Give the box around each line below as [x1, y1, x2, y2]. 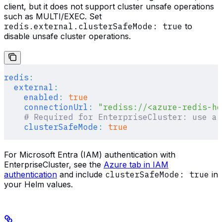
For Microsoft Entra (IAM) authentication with [4, 149, 175, 160]
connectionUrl [4, 102, 88, 112]
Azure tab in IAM [104, 159, 168, 169]
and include [57, 169, 105, 179]
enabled [4, 92, 58, 102]
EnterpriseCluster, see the [4, 159, 104, 169]
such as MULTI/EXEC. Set [4, 11, 102, 21]
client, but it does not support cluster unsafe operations [4, 1, 214, 11]
